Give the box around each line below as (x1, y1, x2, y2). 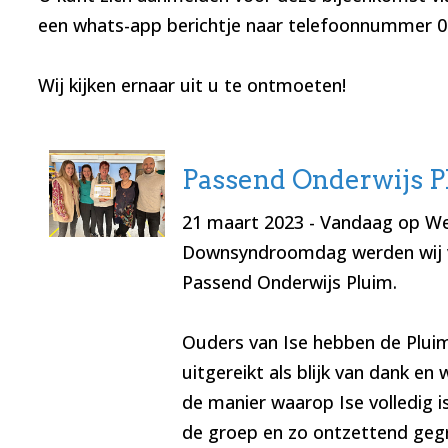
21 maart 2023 (181, 210, 304, 235)
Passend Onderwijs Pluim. (181, 270, 397, 295)
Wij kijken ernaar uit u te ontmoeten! (37, 73, 346, 98)
